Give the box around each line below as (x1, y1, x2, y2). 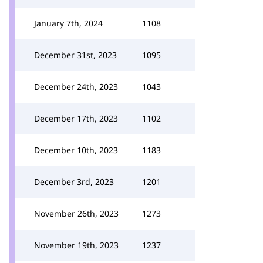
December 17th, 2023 (34, 113, 118, 124)
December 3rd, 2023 (34, 176, 114, 187)
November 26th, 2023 (34, 208, 119, 219)
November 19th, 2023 (34, 240, 119, 251)
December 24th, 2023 (34, 81, 118, 92)
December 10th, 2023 (34, 144, 118, 156)
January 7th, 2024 (34, 18, 103, 29)
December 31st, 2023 (34, 49, 117, 60)
